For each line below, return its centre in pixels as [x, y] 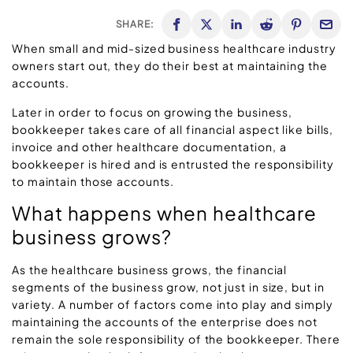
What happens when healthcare [165, 213]
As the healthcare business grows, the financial [150, 270]
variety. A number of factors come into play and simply [173, 305]
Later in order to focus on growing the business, [152, 111]
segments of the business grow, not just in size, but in [168, 287]
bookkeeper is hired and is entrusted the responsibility [173, 163]
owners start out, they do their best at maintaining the [170, 66]
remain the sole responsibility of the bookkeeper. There [176, 339]
